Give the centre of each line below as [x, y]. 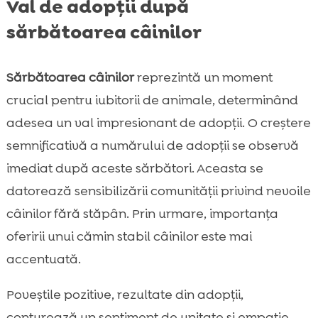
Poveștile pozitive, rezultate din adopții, [125, 295]
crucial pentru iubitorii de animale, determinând [152, 100]
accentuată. [43, 259]
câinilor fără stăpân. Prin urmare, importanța [142, 214]
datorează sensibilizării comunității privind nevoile [158, 191]
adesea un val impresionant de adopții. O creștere [158, 123]
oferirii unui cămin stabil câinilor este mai [129, 237]
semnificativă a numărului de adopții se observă [152, 146]
